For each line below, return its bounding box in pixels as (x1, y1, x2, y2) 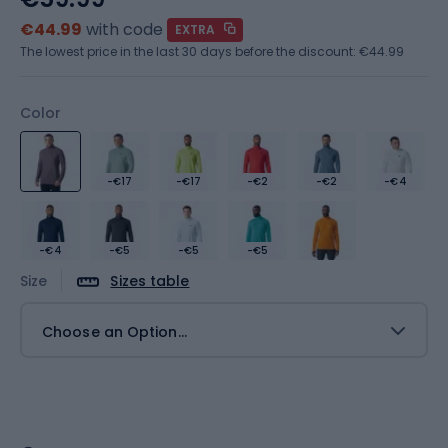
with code (86, 18, 163, 41)
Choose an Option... (42, 321, 187, 342)
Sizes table (110, 271, 190, 291)
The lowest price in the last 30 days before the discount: (20, 43, 359, 60)
